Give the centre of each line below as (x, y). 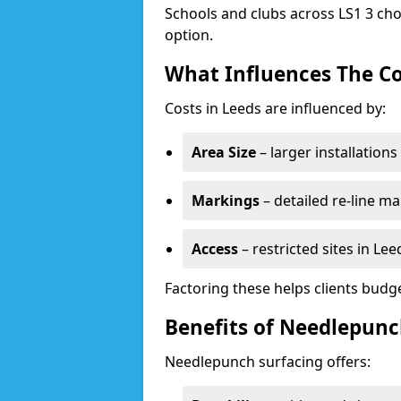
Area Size (224, 152)
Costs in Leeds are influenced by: (275, 108)
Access (215, 249)
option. (189, 35)
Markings (226, 200)
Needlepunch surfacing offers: (268, 362)
